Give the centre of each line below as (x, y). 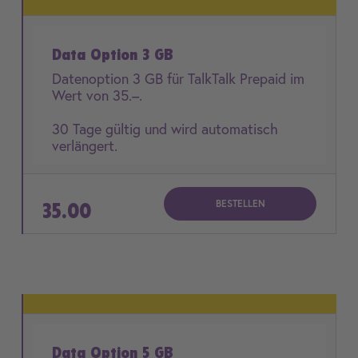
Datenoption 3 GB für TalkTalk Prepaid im (178, 78)
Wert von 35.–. (99, 95)
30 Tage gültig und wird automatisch (165, 129)
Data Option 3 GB (113, 54)
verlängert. (85, 145)
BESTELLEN (240, 203)
